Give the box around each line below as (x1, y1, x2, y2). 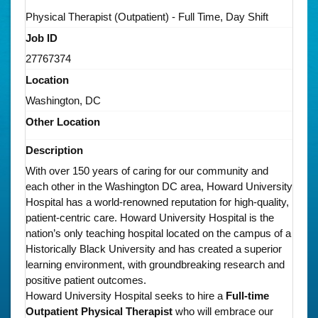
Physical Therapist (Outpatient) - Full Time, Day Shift (26, 10, 268, 23)
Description (26, 143, 83, 156)
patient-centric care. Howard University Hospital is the (26, 211, 274, 224)
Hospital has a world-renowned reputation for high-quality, (26, 195, 289, 208)
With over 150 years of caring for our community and (26, 164, 268, 177)
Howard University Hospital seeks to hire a (26, 289, 223, 302)
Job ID (26, 31, 57, 44)
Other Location (26, 115, 100, 128)
